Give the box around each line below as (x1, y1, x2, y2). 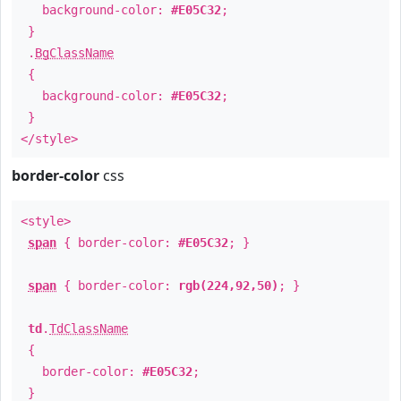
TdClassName (49, 321, 128, 336)
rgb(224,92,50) (178, 278, 278, 293)
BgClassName (35, 46, 114, 60)
